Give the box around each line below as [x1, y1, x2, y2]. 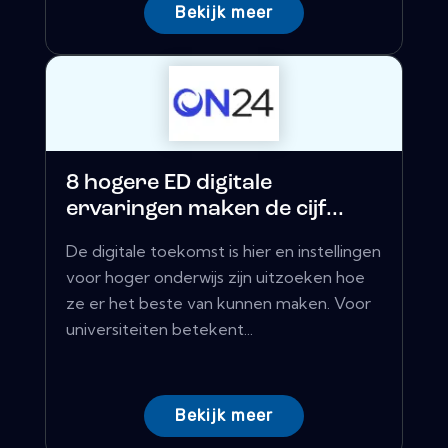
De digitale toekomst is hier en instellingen [66, 241, 381, 262]
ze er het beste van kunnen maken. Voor [66, 293, 371, 314]
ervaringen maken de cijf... [66, 198, 344, 222]
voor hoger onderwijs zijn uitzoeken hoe [66, 267, 365, 288]
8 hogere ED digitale [66, 172, 272, 196]
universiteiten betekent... [66, 319, 253, 340]
